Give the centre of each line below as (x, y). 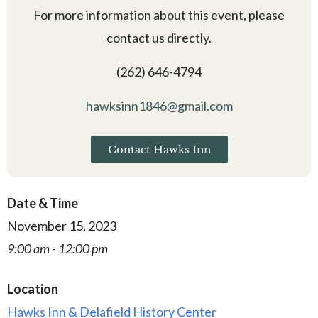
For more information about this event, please (159, 15)
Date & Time (43, 203)
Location (33, 289)
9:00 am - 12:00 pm (57, 248)
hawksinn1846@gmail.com (159, 105)
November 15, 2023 (62, 225)
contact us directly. (159, 37)
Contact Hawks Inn (159, 149)
